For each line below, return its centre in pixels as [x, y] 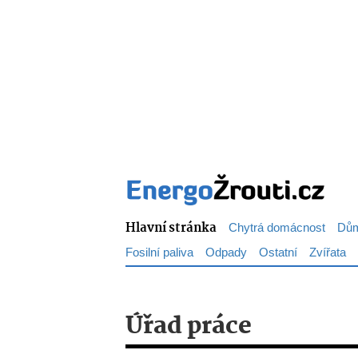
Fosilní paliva [159, 253]
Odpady [226, 253]
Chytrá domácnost [277, 228]
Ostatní [278, 253]
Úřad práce [189, 327]
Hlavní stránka [171, 228]
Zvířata [328, 253]
